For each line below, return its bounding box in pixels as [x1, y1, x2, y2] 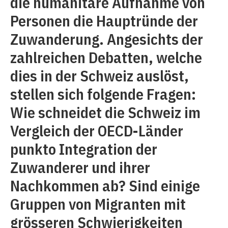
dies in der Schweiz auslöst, [10, 66, 189, 85]
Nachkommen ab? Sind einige [10, 176, 200, 195]
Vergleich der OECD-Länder [10, 121, 183, 140]
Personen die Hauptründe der [10, 11, 198, 31]
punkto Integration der [10, 139, 157, 159]
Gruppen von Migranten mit [10, 194, 186, 214]
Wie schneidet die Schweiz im [10, 102, 201, 122]
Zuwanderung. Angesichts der [10, 29, 203, 49]
